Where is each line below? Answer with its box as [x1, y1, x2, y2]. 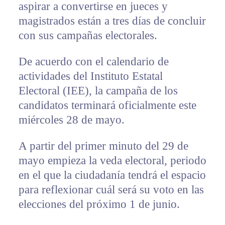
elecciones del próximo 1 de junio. [18, 198, 180, 211]
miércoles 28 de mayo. [18, 114, 125, 127]
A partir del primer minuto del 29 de [18, 140, 188, 153]
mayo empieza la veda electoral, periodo [18, 154, 206, 167]
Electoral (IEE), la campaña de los [18, 84, 178, 97]
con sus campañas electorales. [18, 29, 157, 42]
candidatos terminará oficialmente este [18, 99, 196, 112]
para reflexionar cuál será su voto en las [18, 183, 204, 196]
